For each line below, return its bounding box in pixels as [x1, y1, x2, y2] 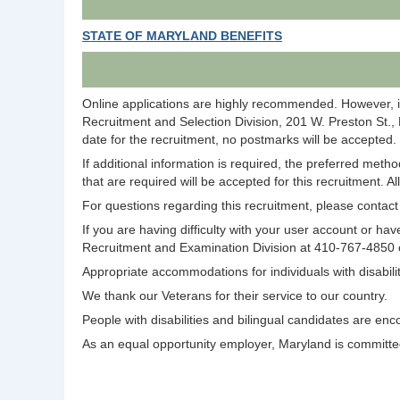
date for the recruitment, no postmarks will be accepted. [82, 131, 396, 146]
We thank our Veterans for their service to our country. [82, 287, 387, 303]
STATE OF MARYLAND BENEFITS [82, 29, 282, 44]
